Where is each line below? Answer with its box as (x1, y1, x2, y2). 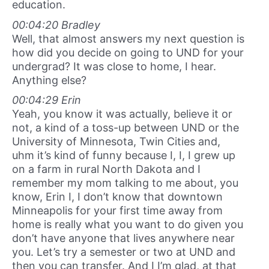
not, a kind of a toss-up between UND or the (12, 121, 239, 134)
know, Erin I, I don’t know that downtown (12, 190, 223, 204)
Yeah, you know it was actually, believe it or (12, 107, 232, 121)
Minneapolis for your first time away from (12, 204, 223, 217)
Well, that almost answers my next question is (12, 32, 244, 45)
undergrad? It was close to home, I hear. (12, 59, 216, 73)
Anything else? (12, 73, 86, 86)
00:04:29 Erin (12, 94, 81, 107)
